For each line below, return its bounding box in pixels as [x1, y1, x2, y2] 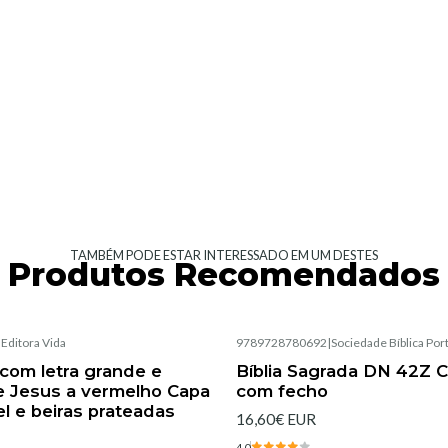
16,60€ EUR [236, 409, 316, 428]
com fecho [236, 380, 328, 401]
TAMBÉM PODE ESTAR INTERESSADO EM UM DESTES [70, 247, 378, 264]
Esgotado [258, 352, 305, 366]
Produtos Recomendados [8, 255, 440, 295]
